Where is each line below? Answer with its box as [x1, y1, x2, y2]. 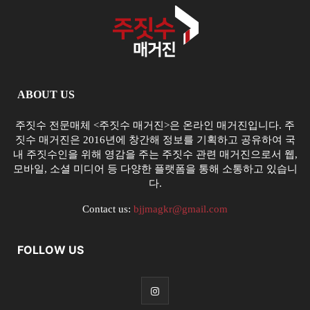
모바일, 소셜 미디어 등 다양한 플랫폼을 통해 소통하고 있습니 [12, 163, 298, 174]
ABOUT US [17, 89, 75, 100]
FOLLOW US [17, 243, 84, 257]
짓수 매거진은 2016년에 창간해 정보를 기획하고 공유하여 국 [15, 134, 295, 145]
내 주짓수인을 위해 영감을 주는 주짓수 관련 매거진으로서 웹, [12, 149, 298, 160]
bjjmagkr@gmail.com [134, 203, 228, 215]
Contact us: [82, 203, 134, 215]
